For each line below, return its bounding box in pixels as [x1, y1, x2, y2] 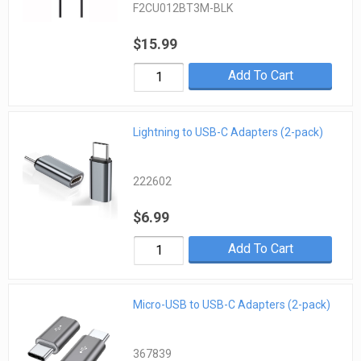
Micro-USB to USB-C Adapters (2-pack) [133, 297, 331, 311]
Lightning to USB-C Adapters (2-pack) [133, 125, 324, 139]
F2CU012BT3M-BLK [133, 2, 234, 15]
